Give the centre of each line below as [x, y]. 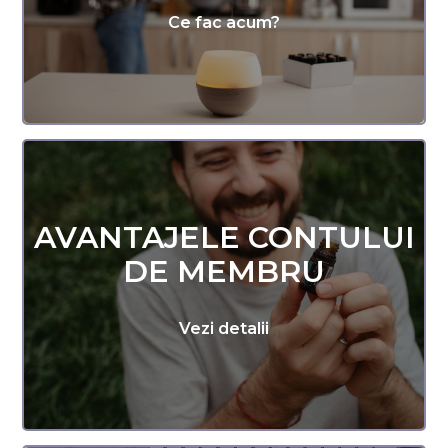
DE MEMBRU [224, 271]
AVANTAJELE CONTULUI [224, 237]
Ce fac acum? [224, 22]
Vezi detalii [224, 328]
